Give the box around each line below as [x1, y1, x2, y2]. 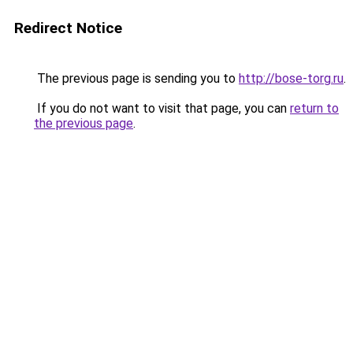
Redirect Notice [14, 19, 122, 37]
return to [290, 101, 339, 116]
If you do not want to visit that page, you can [34, 101, 290, 116]
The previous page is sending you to [34, 71, 239, 86]
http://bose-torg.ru [239, 71, 344, 86]
